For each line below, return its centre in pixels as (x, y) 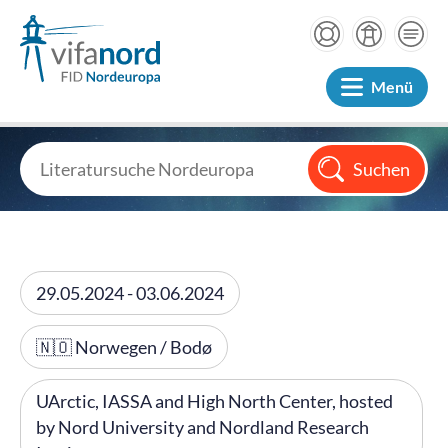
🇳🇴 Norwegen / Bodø (124, 347)
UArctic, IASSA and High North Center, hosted (214, 401)
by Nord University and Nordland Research (202, 427)
